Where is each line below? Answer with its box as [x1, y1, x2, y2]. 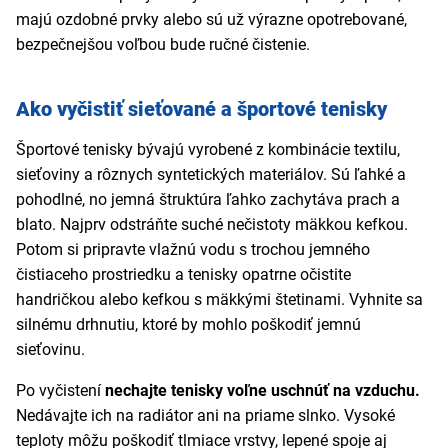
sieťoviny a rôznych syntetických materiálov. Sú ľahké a [16, 165, 406, 185]
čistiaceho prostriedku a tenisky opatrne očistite [16, 265, 351, 285]
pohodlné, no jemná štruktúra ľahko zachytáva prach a [16, 190, 400, 210]
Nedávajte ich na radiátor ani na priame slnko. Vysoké [16, 406, 395, 426]
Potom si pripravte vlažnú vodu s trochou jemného [16, 240, 370, 260]
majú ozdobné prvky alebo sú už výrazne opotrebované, [16, 10, 407, 30]
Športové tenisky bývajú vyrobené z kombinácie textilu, [16, 140, 400, 160]
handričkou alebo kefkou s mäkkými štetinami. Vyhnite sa [16, 290, 423, 310]
